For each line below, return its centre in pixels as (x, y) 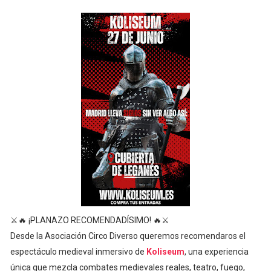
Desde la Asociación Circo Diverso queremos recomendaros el (128, 236)
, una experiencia (216, 252)
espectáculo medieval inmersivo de (78, 252)
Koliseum (165, 252)
